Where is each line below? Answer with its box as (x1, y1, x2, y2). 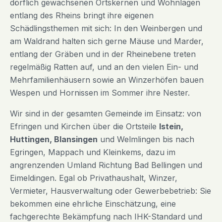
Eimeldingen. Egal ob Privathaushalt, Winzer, (10, 173, 177, 183)
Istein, (159, 121, 183, 132)
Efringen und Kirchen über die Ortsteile (10, 121, 159, 132)
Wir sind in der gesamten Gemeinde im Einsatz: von (10, 109, 201, 119)
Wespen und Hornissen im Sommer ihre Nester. (10, 88, 190, 98)
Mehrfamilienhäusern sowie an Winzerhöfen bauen (10, 75, 204, 85)
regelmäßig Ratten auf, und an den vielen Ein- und (10, 62, 198, 72)
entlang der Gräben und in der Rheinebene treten (10, 49, 196, 59)
